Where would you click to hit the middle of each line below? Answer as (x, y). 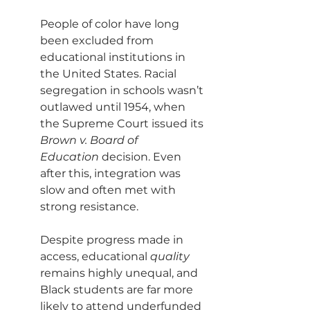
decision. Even (142, 157)
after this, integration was (112, 173)
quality (171, 256)
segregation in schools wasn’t (123, 90)
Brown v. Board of (90, 140)
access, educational (95, 256)
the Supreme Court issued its (123, 124)
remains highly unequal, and (120, 273)
